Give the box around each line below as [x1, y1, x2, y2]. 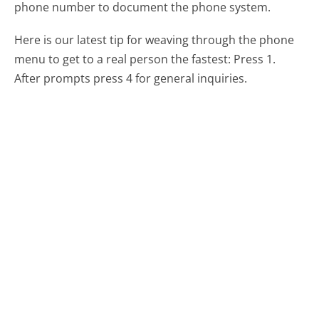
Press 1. [234, 51, 276, 68]
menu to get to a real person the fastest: [14, 51, 231, 68]
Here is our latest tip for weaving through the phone [14, 32, 295, 48]
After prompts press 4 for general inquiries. [14, 70, 248, 87]
